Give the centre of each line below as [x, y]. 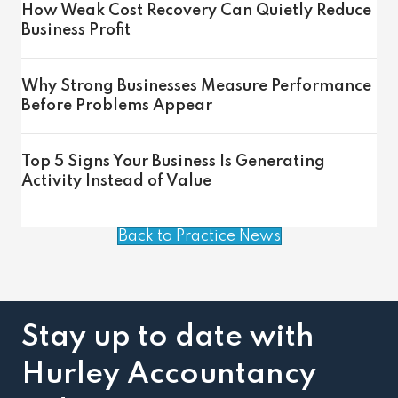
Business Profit [76, 30]
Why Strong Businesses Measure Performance [196, 86]
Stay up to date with [168, 338]
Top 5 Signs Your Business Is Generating [173, 162]
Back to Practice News [199, 236]
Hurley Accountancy [169, 375]
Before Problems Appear [117, 106]
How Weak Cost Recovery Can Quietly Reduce [196, 11]
